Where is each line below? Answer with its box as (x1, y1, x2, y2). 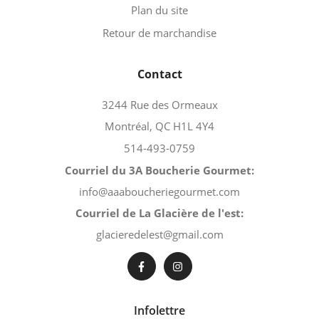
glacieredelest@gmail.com (95, 226, 224, 241)
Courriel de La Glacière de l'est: (75, 205, 244, 220)
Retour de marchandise (103, 25, 216, 40)
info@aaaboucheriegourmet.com (79, 184, 240, 199)
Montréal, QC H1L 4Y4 (105, 118, 214, 133)
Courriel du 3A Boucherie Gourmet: (65, 162, 254, 177)
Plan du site (131, 2, 188, 17)
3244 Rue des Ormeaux (101, 97, 218, 112)
